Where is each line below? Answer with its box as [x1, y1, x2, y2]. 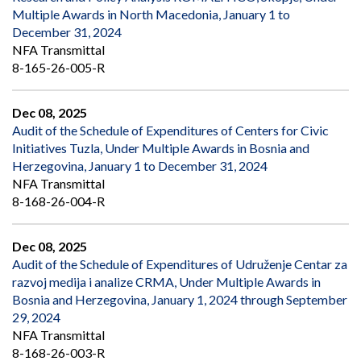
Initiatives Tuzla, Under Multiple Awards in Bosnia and [12, 140, 309, 156]
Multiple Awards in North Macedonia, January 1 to [12, 6, 290, 23]
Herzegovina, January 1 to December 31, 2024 [12, 158, 268, 174]
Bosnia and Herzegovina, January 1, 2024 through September [12, 292, 347, 308]
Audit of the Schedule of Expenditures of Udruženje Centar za [12, 256, 347, 272]
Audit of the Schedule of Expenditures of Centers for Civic [12, 122, 329, 139]
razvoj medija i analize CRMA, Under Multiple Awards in [12, 274, 321, 290]
